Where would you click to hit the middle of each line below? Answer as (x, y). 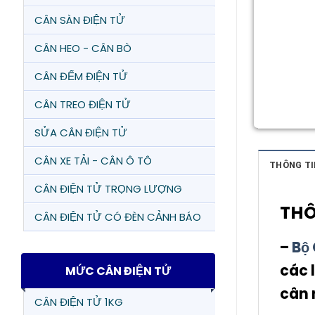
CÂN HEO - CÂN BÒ (83, 48)
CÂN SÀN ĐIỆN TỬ (80, 20)
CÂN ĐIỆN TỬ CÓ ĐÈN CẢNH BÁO (118, 217)
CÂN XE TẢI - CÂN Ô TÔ (93, 161)
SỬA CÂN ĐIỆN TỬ (81, 133)
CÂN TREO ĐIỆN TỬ (83, 104)
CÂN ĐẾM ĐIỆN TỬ (81, 76)
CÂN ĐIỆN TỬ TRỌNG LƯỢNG (108, 189)
